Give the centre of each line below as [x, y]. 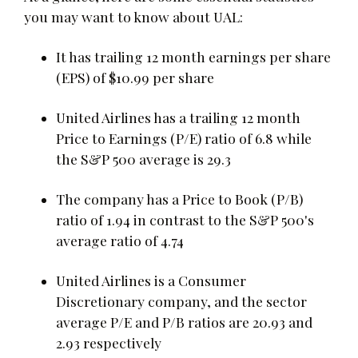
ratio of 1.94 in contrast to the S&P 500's [185, 219]
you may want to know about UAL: [133, 16]
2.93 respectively [109, 342]
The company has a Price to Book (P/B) [179, 198]
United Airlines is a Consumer [151, 280]
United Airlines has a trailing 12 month [178, 117]
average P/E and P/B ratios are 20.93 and [184, 321]
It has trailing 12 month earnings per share [193, 56]
